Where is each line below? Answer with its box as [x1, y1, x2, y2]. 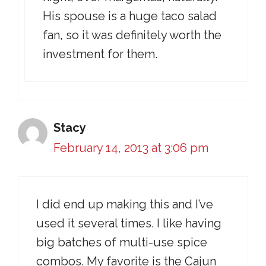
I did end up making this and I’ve [36, 197, 213, 211]
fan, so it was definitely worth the [43, 28, 221, 42]
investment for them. [43, 47, 157, 61]
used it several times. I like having [36, 216, 221, 230]
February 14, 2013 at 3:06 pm [53, 141, 208, 155]
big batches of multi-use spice [36, 235, 207, 249]
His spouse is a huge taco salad [43, 9, 217, 23]
